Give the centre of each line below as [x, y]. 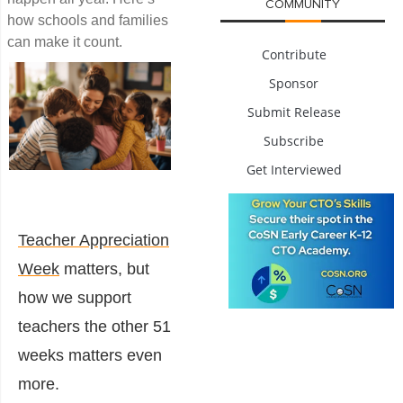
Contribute [294, 54]
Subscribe [294, 140]
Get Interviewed [294, 169]
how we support [75, 297]
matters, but [104, 269]
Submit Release [294, 112]
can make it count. [65, 41]
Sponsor [294, 83]
